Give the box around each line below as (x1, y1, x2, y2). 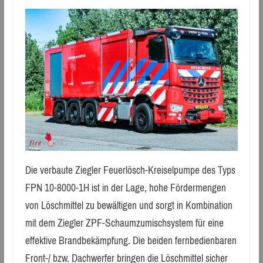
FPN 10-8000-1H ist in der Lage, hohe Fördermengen (25, 178, 226, 198)
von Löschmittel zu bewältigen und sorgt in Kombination (25, 196, 232, 215)
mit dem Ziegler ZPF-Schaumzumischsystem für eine (25, 214, 224, 233)
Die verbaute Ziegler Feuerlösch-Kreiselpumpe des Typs (25, 161, 235, 180)
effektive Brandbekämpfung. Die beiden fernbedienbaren (25, 231, 237, 251)
